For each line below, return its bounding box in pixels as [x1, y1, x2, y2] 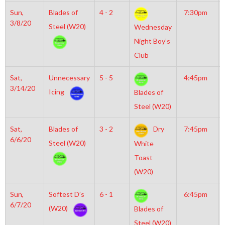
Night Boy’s [134, 37, 170, 46]
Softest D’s [48, 190, 84, 198]
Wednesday [134, 23, 172, 32]
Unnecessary [48, 73, 90, 82]
